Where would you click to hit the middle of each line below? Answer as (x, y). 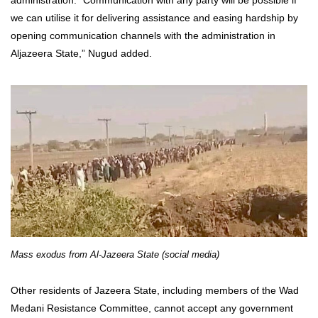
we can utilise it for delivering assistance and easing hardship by (154, 17)
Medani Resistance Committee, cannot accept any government (152, 308)
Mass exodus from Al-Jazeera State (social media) (115, 255)
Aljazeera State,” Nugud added (80, 53)
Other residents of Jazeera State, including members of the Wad (155, 290)
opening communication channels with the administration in (143, 35)
